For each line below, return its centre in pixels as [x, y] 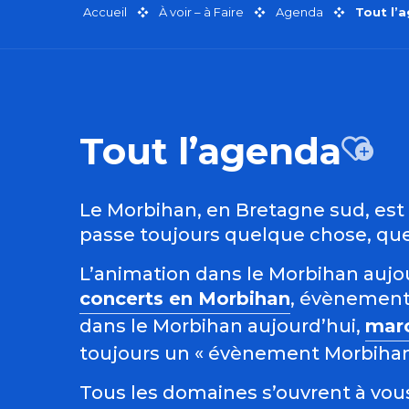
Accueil [105, 12]
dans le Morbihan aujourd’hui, [220, 326]
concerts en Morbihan [185, 299]
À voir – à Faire [201, 12]
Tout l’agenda [210, 152]
